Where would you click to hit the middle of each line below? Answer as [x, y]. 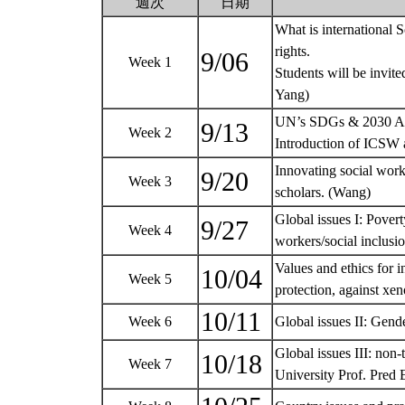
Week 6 [150, 321]
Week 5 [150, 279]
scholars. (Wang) [325, 192]
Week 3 [150, 181]
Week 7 [150, 364]
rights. [292, 51]
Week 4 [150, 230]
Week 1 [150, 62]
